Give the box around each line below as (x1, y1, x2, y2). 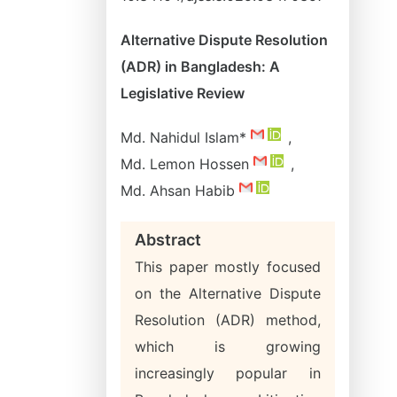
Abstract (135, 230, 201, 249)
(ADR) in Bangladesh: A (121, 58, 280, 75)
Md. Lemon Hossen (121, 155, 253, 173)
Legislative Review (121, 84, 245, 102)
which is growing (135, 338, 321, 355)
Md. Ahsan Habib (121, 182, 239, 199)
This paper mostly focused (135, 258, 321, 276)
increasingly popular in (135, 364, 321, 382)
